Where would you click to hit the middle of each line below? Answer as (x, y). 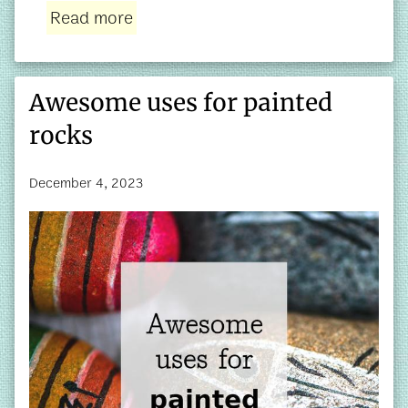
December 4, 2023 (87, 182)
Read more (92, 18)
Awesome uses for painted (181, 102)
